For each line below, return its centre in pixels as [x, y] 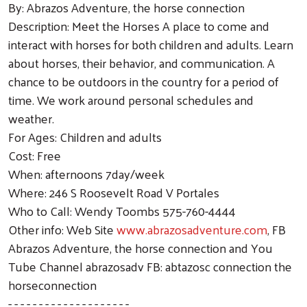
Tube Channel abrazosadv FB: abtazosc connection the [150, 266]
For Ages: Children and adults [85, 136]
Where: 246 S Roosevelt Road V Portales [114, 192]
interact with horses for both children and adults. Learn [151, 44]
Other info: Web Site [62, 229]
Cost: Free [35, 155]
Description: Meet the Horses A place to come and [139, 25]
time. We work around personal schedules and [131, 99]
